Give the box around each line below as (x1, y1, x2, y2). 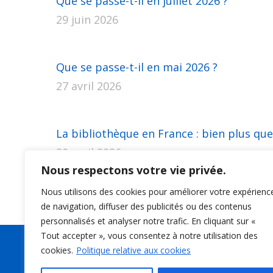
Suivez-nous (196, 255, 247, 268)
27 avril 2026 (56, 79, 121, 93)
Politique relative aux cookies (76, 244, 191, 256)
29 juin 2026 (56, 12, 118, 27)
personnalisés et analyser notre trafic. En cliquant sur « (41, 215, 255, 227)
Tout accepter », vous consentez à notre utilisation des (41, 230, 258, 241)
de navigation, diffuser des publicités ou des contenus (41, 200, 252, 212)
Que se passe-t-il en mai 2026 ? (56, 60, 218, 74)
